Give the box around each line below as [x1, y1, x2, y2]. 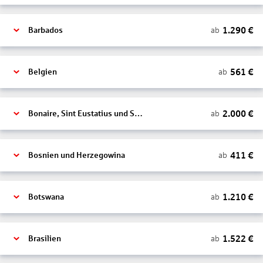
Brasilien [28, 234, 61, 243]
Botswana [28, 193, 64, 201]
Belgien [28, 68, 57, 76]
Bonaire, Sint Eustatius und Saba [134, 109, 143, 118]
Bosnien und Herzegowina [28, 151, 125, 160]
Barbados [28, 26, 63, 35]
